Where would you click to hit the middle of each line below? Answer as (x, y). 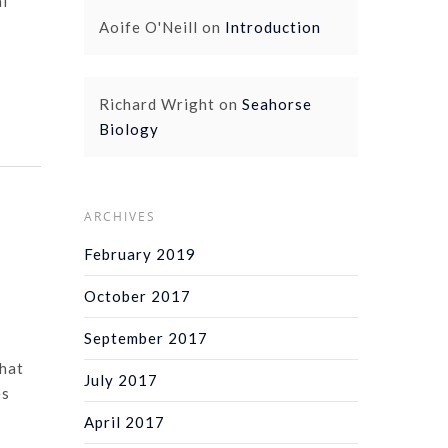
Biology (129, 128)
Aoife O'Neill (149, 26)
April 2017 (125, 421)
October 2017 (138, 295)
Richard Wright (157, 103)
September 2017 (146, 337)
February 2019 (140, 253)
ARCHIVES (120, 216)
